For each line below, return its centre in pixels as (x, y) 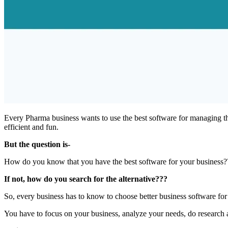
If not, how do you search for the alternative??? (86, 179)
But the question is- (37, 144)
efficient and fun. (31, 127)
